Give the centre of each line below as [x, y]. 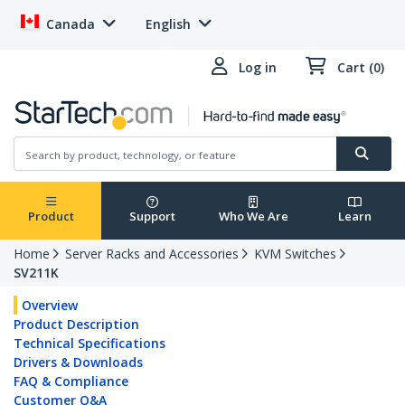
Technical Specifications [89, 344]
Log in [258, 67]
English [168, 24]
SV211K [36, 273]
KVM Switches [295, 254]
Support [152, 217]
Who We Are [253, 217]
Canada [71, 24]
